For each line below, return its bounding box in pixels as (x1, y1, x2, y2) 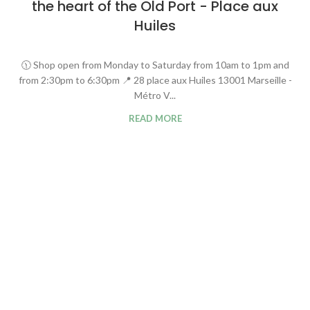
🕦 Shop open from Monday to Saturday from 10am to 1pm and (21, 58, 289, 71)
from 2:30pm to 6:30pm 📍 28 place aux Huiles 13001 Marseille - (18, 73, 292, 86)
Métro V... (134, 89, 176, 101)
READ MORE (128, 112, 182, 124)
